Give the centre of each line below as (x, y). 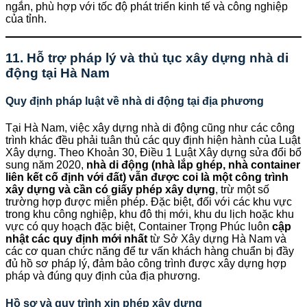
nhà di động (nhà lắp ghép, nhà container (193, 165)
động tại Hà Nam (58, 73)
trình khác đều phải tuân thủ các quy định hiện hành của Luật (153, 140)
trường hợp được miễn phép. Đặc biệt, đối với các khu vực (149, 202)
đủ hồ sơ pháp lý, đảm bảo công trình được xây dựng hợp (146, 264)
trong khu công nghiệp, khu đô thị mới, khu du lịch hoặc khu (150, 214)
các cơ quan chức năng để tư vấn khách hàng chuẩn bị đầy (150, 251)
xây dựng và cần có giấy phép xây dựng (110, 190)
